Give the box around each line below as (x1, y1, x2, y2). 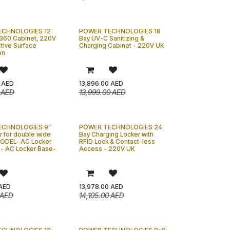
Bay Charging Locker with (79, 130, 154, 138)
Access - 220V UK (79, 145, 135, 152)
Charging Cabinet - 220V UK (79, 42, 164, 49)
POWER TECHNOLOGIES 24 (79, 123, 162, 131)
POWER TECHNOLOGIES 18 (79, 27, 161, 35)
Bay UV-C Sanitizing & (79, 34, 144, 42)
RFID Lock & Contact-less (79, 138, 155, 145)
